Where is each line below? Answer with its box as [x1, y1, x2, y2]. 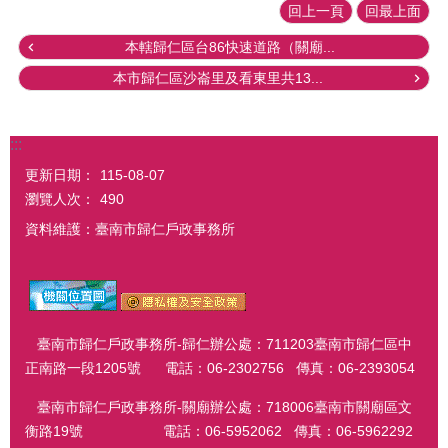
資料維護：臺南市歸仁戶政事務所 [25, 221, 235, 238]
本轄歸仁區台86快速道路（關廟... [125, 39, 335, 56]
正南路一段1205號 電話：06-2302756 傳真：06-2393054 [25, 360, 415, 377]
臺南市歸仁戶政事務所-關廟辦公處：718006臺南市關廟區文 [25, 398, 412, 415]
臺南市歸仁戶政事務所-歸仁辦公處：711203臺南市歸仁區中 [25, 336, 412, 353]
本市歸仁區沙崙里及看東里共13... [113, 70, 323, 87]
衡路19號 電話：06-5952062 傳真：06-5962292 [25, 422, 417, 439]
